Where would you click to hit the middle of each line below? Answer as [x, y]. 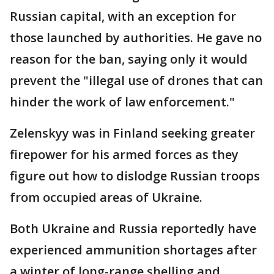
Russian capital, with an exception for [123, 16]
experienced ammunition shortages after [133, 250]
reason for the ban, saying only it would [129, 59]
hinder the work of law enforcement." [122, 102]
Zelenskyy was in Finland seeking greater [132, 133]
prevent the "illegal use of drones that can [136, 80]
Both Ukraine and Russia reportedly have [133, 228]
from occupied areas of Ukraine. [106, 197]
